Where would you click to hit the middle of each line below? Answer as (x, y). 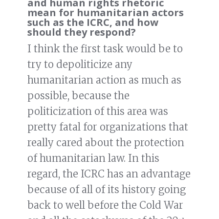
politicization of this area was (98, 111)
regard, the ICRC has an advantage (109, 174)
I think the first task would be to (105, 49)
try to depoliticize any (80, 65)
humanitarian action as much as (104, 80)
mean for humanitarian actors (106, 13)
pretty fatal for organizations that (108, 127)
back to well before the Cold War (105, 205)
